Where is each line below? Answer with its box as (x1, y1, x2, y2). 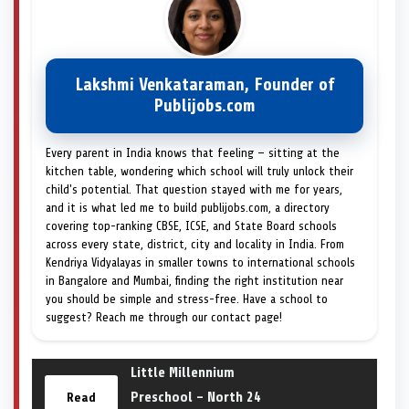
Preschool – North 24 (131, 388, 261, 405)
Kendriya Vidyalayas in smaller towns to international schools (46, 255, 355, 269)
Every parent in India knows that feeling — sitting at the (46, 145, 340, 160)
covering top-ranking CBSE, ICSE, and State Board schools (46, 218, 337, 233)
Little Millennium (131, 363, 235, 381)
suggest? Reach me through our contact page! (46, 309, 282, 324)
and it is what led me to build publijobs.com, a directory (46, 200, 330, 215)
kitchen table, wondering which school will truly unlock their (46, 163, 353, 178)
